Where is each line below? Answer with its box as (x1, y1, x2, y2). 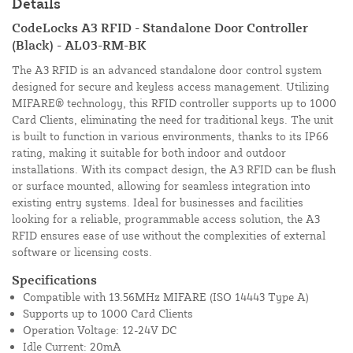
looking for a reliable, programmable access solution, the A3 (12, 211, 320, 225)
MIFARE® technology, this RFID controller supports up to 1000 (12, 95, 336, 110)
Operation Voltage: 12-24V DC (23, 322, 176, 336)
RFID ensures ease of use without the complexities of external (12, 228, 325, 242)
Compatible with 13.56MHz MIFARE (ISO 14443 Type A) (23, 289, 309, 303)
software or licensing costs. (12, 244, 152, 258)
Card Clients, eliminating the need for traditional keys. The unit (12, 112, 333, 126)
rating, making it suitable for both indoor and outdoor (12, 145, 286, 159)
